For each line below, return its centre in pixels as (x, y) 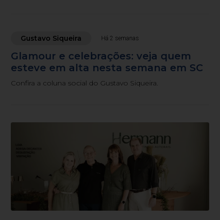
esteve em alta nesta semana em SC (107, 68)
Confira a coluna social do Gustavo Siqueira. (85, 83)
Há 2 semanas (120, 38)
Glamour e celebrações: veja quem (101, 56)
